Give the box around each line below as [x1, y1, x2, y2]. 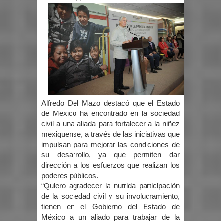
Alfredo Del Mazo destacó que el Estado [41, 99, 180, 107]
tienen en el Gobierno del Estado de [41, 202, 180, 211]
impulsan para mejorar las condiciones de [41, 140, 180, 148]
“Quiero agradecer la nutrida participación [41, 182, 180, 190]
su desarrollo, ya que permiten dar [41, 150, 180, 159]
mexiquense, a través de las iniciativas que [41, 130, 180, 138]
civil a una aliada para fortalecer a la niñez [41, 119, 180, 128]
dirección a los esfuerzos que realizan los [41, 161, 180, 169]
